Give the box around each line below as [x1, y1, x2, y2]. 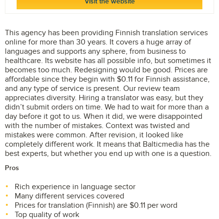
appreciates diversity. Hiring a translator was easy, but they [5, 93, 203, 103]
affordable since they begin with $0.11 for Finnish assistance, [5, 74, 210, 84]
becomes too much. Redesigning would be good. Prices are [5, 65, 208, 75]
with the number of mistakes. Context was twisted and [5, 121, 190, 131]
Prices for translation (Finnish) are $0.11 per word [15, 200, 177, 210]
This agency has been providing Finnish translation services [5, 28, 208, 38]
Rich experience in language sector [15, 182, 139, 192]
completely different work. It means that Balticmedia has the [5, 139, 210, 149]
